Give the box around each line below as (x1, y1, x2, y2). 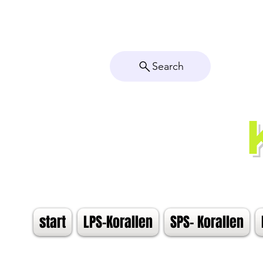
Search (151, 60, 184, 73)
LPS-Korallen (83, 211, 153, 232)
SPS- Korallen (170, 211, 244, 232)
